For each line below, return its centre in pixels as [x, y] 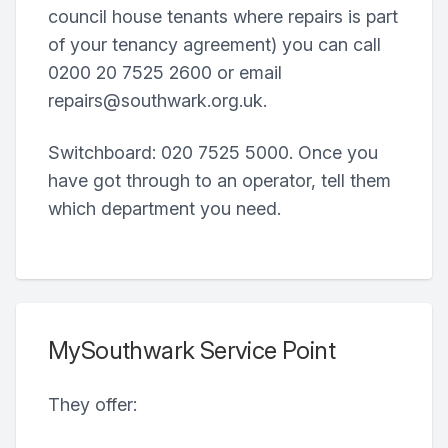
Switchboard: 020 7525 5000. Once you [213, 152]
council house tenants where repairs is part [223, 16]
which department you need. [164, 208]
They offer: [92, 404]
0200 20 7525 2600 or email [165, 72]
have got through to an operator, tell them [219, 180]
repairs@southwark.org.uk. [157, 100]
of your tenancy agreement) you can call [214, 44]
